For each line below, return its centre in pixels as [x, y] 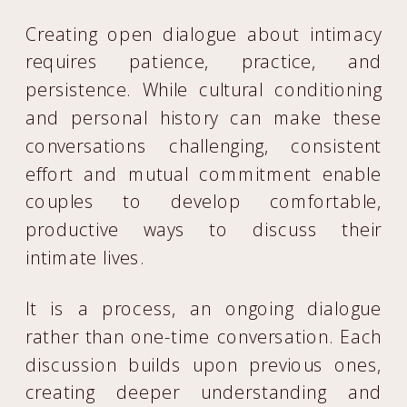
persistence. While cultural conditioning [204, 89]
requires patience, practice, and [204, 62]
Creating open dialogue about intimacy [204, 34]
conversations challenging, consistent [204, 145]
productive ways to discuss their [204, 229]
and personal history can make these [204, 118]
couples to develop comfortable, [204, 202]
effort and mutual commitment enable [204, 174]
